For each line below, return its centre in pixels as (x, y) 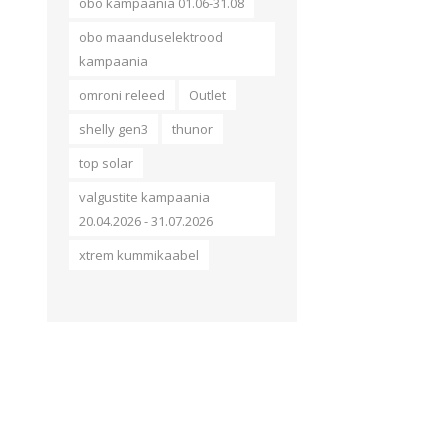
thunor (192, 129)
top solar (106, 163)
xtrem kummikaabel (139, 255)
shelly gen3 (113, 129)
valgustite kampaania (144, 197)
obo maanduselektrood (151, 37)
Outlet (207, 95)
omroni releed (122, 95)
